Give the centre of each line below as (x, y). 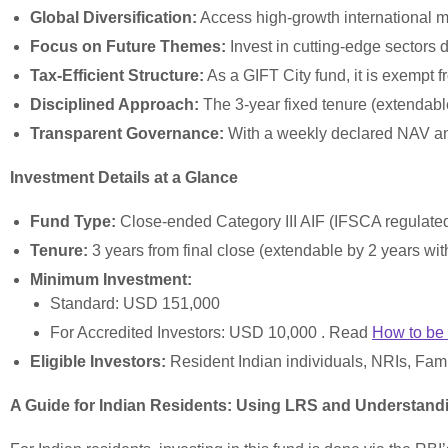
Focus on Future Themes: (128, 47)
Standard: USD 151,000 (135, 304)
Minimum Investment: (111, 280)
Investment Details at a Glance (124, 178)
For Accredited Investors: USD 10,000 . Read (211, 333)
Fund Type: (73, 222)
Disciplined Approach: (114, 105)
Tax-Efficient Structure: (117, 76)
